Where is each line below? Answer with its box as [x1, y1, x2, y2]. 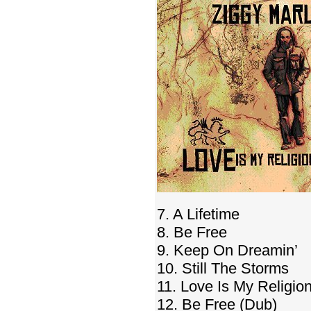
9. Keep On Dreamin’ [157, 242, 298, 259]
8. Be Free [157, 224, 227, 241]
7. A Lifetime [157, 205, 239, 223]
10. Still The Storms [157, 260, 289, 277]
